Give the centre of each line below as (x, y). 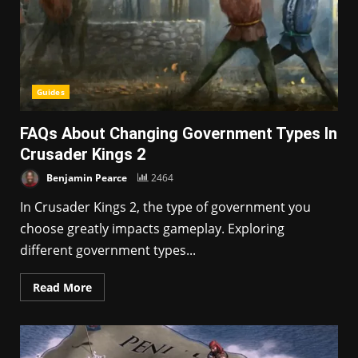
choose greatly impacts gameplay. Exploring (152, 229)
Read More (62, 287)
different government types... (108, 250)
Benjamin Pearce (86, 177)
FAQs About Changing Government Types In (179, 133)
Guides (51, 92)
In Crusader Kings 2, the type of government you (165, 207)
